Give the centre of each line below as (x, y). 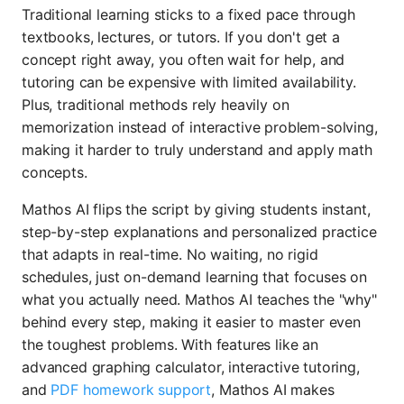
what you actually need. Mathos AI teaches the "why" (199, 300)
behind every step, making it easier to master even (191, 322)
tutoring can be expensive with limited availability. (189, 83)
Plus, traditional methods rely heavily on (156, 105)
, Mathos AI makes (273, 390)
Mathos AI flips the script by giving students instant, (196, 210)
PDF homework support (131, 390)
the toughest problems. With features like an (170, 345)
